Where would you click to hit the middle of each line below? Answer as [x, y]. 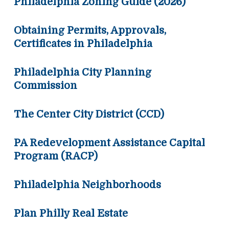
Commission [45, 86]
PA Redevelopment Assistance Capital [109, 143]
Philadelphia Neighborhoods [87, 185]
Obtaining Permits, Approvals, [90, 31]
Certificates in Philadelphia [83, 44]
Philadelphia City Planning [82, 73]
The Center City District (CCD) [89, 114]
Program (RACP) [55, 156]
